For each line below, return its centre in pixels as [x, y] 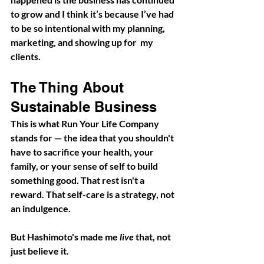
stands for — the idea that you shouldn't [93, 137]
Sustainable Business [84, 106]
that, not [153, 236]
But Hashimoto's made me [65, 236]
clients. [27, 56]
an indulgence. [41, 208]
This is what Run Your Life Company [86, 123]
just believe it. [40, 250]
